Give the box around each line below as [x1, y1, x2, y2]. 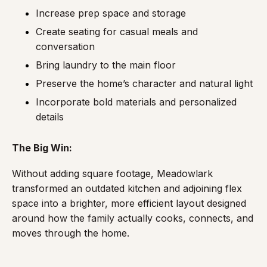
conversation [36, 41, 95, 52]
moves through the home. [12, 227, 129, 239]
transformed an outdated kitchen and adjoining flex [12, 182, 242, 194]
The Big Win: [12, 142, 72, 154]
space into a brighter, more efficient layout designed [12, 197, 246, 209]
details [36, 111, 64, 123]
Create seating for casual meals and [36, 26, 198, 38]
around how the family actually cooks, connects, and [12, 212, 253, 224]
